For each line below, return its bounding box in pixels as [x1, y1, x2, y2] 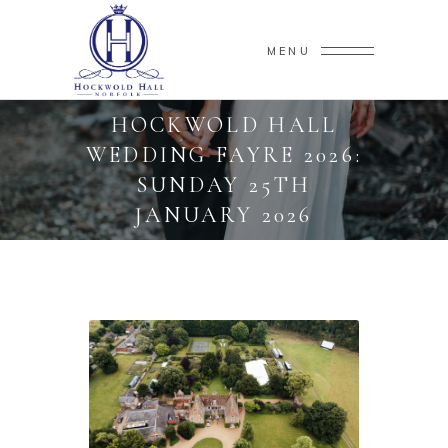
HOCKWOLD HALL [110, 112, 338, 138]
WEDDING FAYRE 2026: [85, 142, 363, 168]
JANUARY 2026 [135, 202, 313, 228]
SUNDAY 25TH [136, 172, 312, 198]
